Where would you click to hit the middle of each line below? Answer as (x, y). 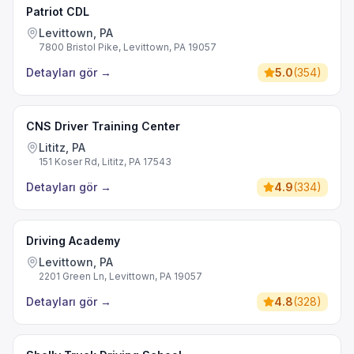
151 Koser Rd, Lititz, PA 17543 (105, 162)
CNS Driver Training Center (103, 126)
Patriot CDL (58, 11)
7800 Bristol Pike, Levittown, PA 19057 (128, 47)
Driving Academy (73, 241)
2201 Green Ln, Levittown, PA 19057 (121, 276)
